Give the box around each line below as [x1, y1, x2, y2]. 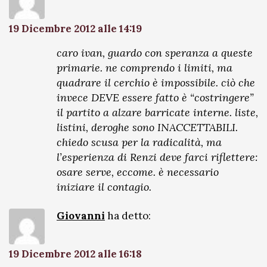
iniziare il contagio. [57, 180, 151, 194]
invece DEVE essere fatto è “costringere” [57, 91, 254, 104]
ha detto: [107, 209, 151, 222]
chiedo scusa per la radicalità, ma [57, 135, 222, 149]
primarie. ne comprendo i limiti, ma [57, 61, 232, 74]
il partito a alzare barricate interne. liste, [57, 105, 258, 119]
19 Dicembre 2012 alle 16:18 [9, 247, 142, 260]
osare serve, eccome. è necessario [57, 165, 219, 179]
